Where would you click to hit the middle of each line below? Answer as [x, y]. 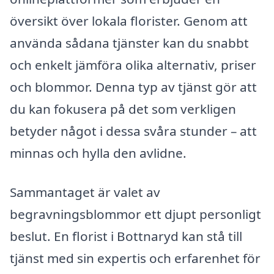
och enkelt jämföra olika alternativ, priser [133, 65]
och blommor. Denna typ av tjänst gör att [133, 87]
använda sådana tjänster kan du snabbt [129, 43]
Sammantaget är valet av [85, 192]
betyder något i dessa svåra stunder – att [133, 131]
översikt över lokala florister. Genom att [129, 21]
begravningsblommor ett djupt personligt [135, 214]
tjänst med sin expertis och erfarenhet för [135, 258]
